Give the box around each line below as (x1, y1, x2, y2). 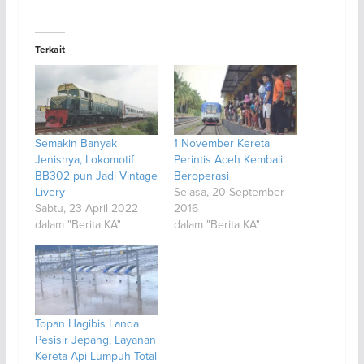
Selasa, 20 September (173, 183, 284, 200)
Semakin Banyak (34, 134, 117, 151)
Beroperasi (173, 167, 229, 184)
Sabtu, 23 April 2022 (34, 199, 138, 216)
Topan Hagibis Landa (34, 315, 139, 332)
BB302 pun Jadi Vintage (34, 167, 158, 184)
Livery (34, 183, 65, 200)
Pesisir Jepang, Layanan (34, 331, 156, 349)
